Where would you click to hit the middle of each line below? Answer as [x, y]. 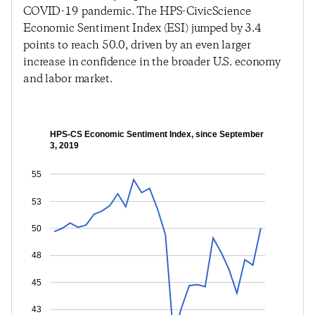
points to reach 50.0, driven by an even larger [137, 45]
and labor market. [68, 79]
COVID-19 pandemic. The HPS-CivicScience [137, 12]
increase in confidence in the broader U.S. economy [152, 62]
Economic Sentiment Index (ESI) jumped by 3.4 [142, 28]
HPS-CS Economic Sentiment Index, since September [157, 135]
